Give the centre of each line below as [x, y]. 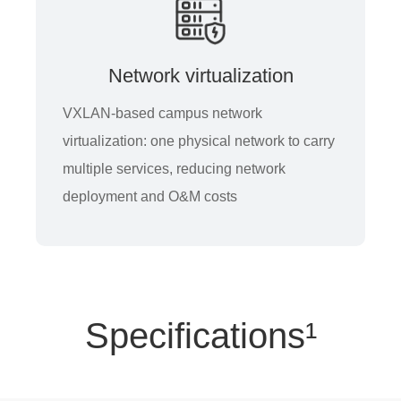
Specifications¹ [200, 336]
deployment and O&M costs [150, 196]
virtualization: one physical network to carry [199, 141]
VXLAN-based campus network [162, 113]
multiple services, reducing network [174, 169]
